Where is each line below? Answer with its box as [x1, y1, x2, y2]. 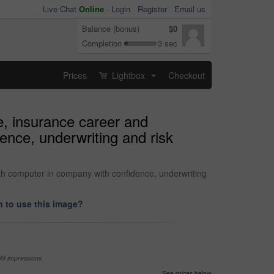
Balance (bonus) [82, 23, 139, 34]
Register [138, 3, 167, 15]
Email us [174, 3, 206, 15]
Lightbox [109, 68, 147, 81]
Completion [82, 37, 122, 49]
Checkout [168, 68, 205, 81]
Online [79, 3, 104, 15]
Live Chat [43, 3, 79, 15]
